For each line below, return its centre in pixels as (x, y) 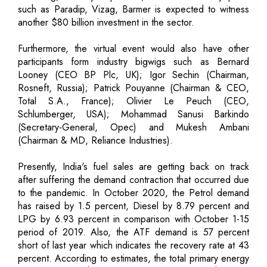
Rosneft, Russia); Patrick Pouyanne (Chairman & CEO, (133, 88)
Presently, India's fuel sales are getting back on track (133, 166)
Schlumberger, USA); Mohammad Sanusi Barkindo (133, 114)
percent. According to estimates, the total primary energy (133, 258)
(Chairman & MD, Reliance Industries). (95, 140)
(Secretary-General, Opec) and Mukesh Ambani (133, 127)
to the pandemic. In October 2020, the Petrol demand (133, 193)
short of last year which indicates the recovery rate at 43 (133, 245)
